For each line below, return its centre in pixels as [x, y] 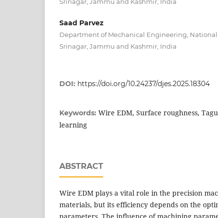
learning [73, 125]
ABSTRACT [81, 166]
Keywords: [79, 113]
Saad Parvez [82, 23]
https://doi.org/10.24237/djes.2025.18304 [144, 83]
